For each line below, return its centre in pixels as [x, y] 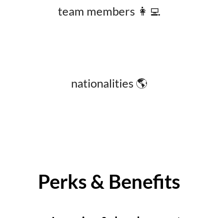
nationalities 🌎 [109, 83]
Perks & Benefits [109, 181]
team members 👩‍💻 [109, 11]
